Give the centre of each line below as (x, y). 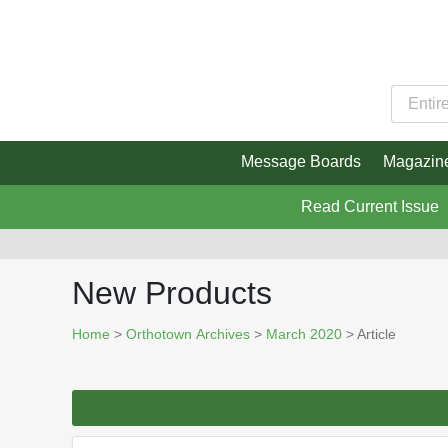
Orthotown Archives (188, 334)
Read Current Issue (369, 207)
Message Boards (300, 162)
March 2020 (304, 334)
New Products (172, 293)
